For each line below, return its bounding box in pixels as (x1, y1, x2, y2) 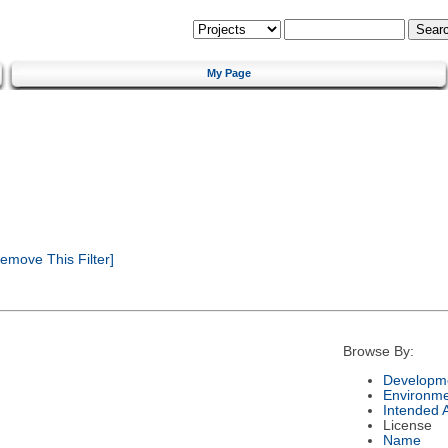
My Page (207, 66, 251, 79)
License (382, 417, 432, 433)
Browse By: (342, 344, 414, 360)
